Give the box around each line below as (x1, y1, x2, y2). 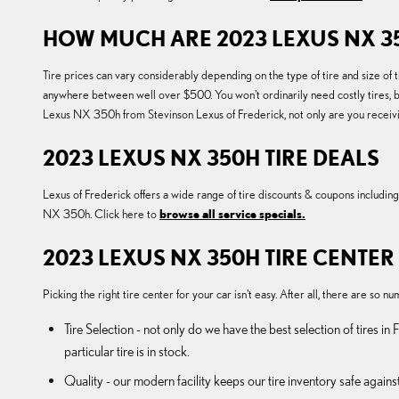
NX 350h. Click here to (43, 207, 159, 222)
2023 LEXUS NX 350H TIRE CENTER (43, 245, 395, 271)
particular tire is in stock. (64, 343, 190, 360)
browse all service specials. (159, 207, 305, 222)
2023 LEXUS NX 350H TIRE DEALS (43, 145, 379, 171)
